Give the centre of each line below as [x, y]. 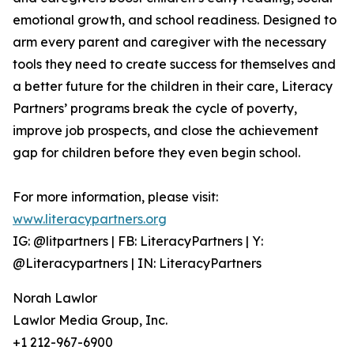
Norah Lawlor [55, 298]
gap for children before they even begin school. [156, 153]
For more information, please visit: [115, 197]
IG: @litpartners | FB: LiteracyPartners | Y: [138, 241]
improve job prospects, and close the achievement [166, 131]
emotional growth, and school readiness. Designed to [175, 20]
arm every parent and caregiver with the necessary [169, 42]
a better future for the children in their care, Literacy [173, 87]
